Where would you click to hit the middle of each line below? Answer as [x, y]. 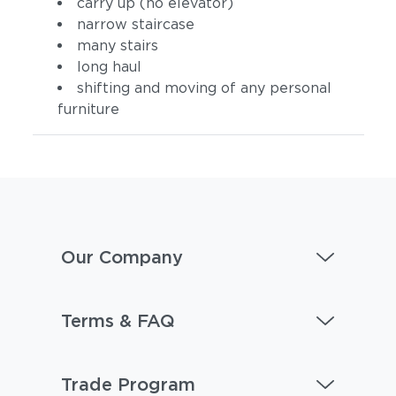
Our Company [122, 257]
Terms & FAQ [118, 321]
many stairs [117, 46]
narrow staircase [135, 24]
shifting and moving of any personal [204, 88]
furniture [88, 109]
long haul [109, 67]
